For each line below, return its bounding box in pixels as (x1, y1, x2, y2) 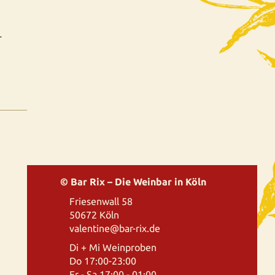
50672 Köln (69, 209, 119, 220)
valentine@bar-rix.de (69, 222, 160, 234)
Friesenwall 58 (69, 195, 133, 207)
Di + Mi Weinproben (69, 242, 157, 253)
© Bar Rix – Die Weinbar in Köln (60, 176, 206, 187)
